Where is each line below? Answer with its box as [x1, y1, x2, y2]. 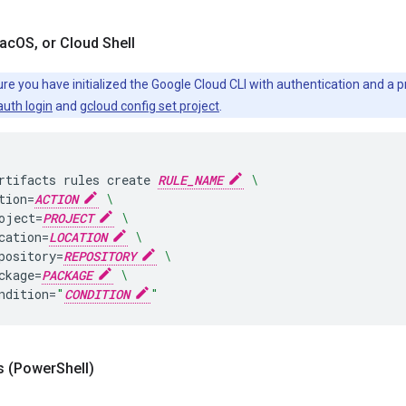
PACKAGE [42, 266, 92, 284]
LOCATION [49, 228, 107, 246]
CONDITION [64, 285, 130, 303]
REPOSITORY [63, 247, 136, 265]
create [107, 171, 150, 188]
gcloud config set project [80, 99, 219, 113]
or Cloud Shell [38, 34, 135, 52]
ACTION [34, 190, 78, 208]
